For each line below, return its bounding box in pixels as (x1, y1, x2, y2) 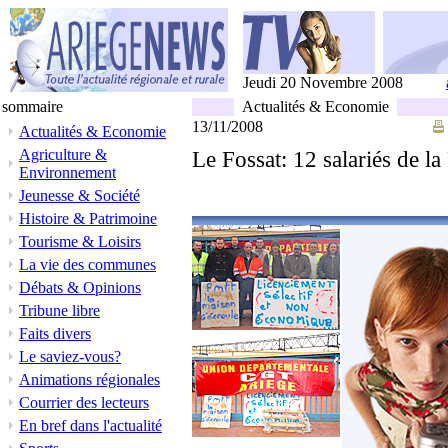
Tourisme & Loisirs (19, 233, 141, 250)
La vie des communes (19, 256, 156, 273)
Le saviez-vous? (19, 348, 121, 365)
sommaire (2, 98, 63, 115)
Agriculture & (19, 146, 107, 163)
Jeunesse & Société (19, 187, 140, 204)
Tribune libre (19, 302, 100, 319)
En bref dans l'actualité (19, 417, 162, 434)
